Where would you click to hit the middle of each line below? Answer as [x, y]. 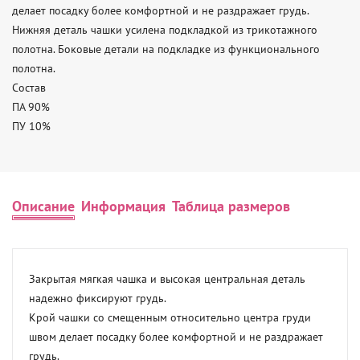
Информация [123, 206]
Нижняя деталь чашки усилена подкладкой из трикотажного [165, 29]
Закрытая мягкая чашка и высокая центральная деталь [167, 278]
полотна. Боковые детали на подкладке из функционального [166, 49]
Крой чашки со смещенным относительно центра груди [170, 317]
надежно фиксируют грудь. [98, 298]
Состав [29, 87]
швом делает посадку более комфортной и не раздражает [176, 336]
